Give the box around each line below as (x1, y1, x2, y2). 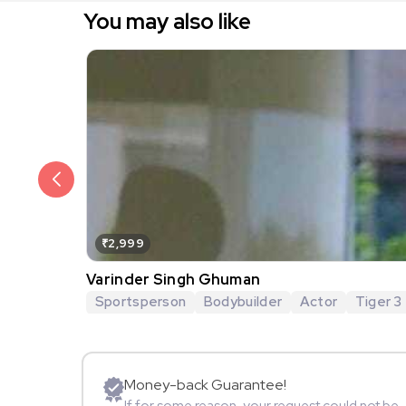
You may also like (83, 6, 251, 35)
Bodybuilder (203, 292, 283, 311)
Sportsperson (94, 292, 187, 311)
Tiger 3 (354, 292, 402, 311)
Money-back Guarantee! (124, 375, 286, 395)
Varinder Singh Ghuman (86, 269, 261, 289)
